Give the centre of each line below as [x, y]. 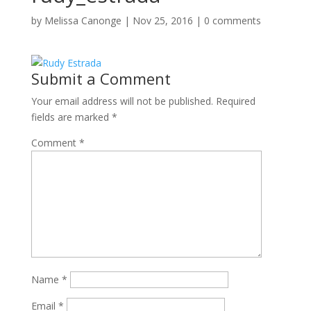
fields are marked [71, 117]
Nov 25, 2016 [162, 20]
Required [235, 101]
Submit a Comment [101, 78]
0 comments [232, 20]
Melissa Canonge [83, 20]
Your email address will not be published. [122, 101]
